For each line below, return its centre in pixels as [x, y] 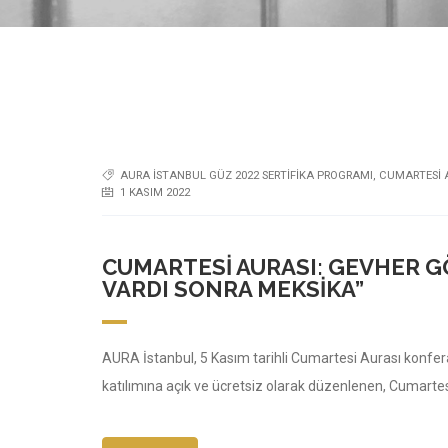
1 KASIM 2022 [155, 192]
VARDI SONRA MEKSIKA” [233, 289]
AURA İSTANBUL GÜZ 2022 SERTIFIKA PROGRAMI [246, 175]
